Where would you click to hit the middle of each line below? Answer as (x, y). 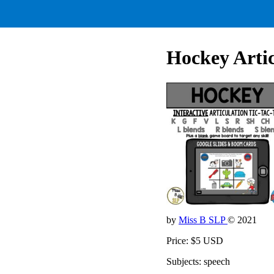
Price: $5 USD (195, 240)
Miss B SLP (203, 220)
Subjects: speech (198, 261)
